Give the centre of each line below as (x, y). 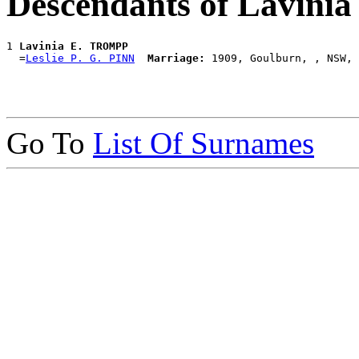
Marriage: (176, 58)
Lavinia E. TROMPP (74, 46)
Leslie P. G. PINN (80, 58)
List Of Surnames (204, 143)
